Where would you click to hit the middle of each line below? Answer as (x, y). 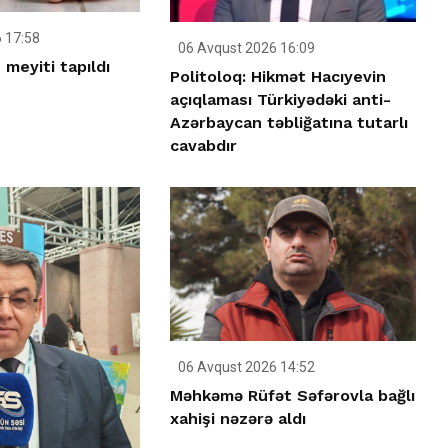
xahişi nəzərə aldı (238, 419)
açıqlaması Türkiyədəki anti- (281, 100)
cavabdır (204, 146)
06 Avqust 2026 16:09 (245, 48)
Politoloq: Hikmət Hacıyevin (278, 77)
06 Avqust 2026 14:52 (245, 367)
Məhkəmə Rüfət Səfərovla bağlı (293, 396)
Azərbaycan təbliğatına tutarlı (289, 123)
